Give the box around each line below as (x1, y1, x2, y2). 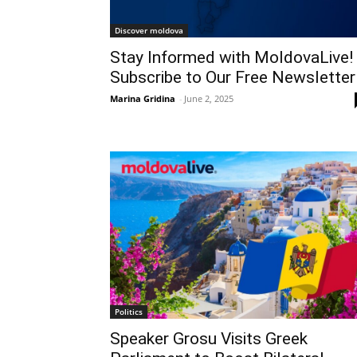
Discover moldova (115, 24, 183, 36)
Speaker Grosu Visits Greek (110, 328, 308, 348)
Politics (115, 305, 143, 317)
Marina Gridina (110, 92, 175, 104)
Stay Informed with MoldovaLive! (110, 47, 353, 67)
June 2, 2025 (184, 92, 233, 104)
